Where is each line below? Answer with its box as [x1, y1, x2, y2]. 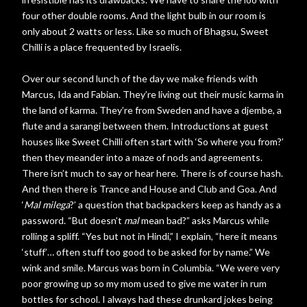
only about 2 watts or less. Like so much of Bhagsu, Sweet [22, 25, 269, 37]
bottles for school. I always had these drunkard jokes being [22, 293, 273, 305]
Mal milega [24, 199, 70, 210]
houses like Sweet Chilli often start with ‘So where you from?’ [22, 136, 284, 147]
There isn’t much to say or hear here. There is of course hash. [22, 167, 283, 179]
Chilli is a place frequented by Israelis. [22, 41, 182, 53]
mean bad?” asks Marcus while [139, 214, 269, 226]
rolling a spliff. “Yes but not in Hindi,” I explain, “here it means [22, 230, 278, 242]
